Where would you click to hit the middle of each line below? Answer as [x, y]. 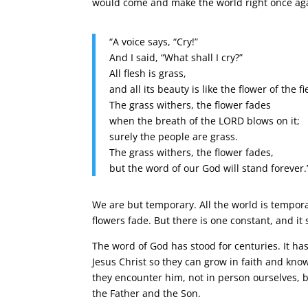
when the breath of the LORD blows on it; [205, 121]
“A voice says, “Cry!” [154, 42]
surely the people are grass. [174, 136]
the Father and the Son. [147, 293]
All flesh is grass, [148, 73]
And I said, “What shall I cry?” [176, 57]
